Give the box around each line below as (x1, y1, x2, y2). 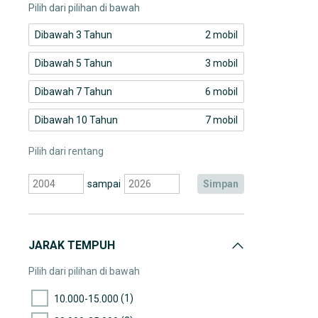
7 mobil (205, 114, 238, 126)
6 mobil (205, 86, 238, 97)
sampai (87, 178, 121, 190)
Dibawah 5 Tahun (35, 57, 112, 69)
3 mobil (205, 57, 238, 69)
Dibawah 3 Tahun (35, 29, 112, 40)
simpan (209, 178, 238, 190)
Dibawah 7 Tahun (35, 86, 112, 97)
